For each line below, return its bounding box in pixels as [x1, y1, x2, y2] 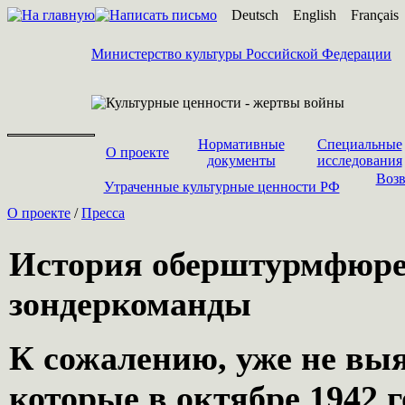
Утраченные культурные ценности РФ [103, 179, 340, 194]
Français [351, 7, 399, 23]
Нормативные [197, 137, 285, 152]
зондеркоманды [9, 285, 251, 323]
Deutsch [231, 7, 278, 23]
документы [206, 153, 276, 168]
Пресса [81, 205, 125, 221]
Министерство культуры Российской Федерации [91, 46, 391, 61]
